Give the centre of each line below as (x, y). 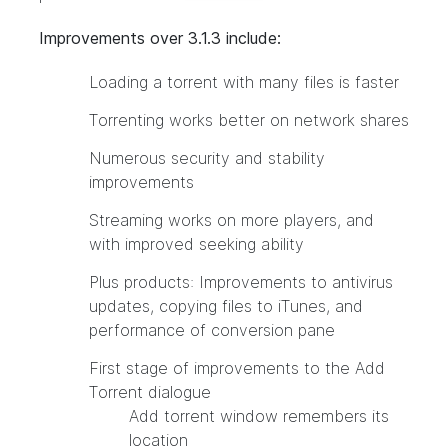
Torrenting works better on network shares (249, 120)
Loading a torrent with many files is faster (244, 82)
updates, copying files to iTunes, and (226, 306)
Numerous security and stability (207, 158)
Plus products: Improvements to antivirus (241, 282)
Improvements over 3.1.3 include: (160, 38)
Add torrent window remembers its (259, 416)
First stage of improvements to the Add (237, 368)
